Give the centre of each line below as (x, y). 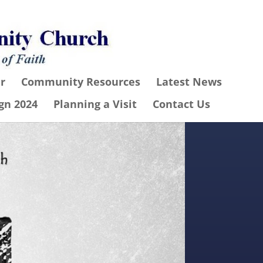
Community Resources (80, 82)
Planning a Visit (95, 104)
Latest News (189, 82)
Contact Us (181, 104)
